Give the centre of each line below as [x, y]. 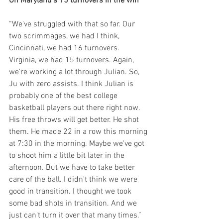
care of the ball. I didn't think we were [74, 180]
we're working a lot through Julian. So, [75, 72]
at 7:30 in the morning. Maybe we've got [78, 144]
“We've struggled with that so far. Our [73, 24]
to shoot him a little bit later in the [68, 156]
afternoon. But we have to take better [73, 168]
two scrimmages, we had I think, [65, 36]
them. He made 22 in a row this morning [79, 132]
